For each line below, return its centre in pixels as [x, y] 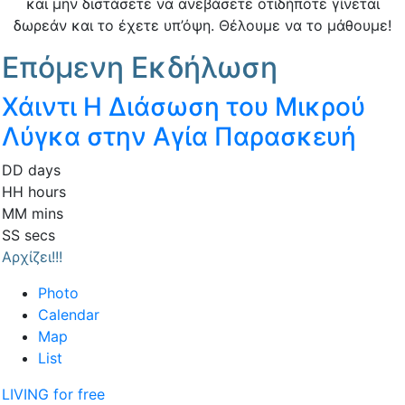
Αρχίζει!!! [32, 257]
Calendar [69, 315]
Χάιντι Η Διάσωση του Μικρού [184, 107]
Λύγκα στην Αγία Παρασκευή [179, 137]
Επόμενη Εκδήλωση [140, 68]
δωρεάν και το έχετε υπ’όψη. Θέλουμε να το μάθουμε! [202, 26]
